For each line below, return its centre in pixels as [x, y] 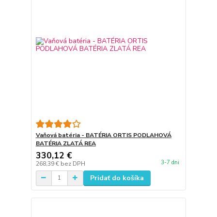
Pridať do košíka [117, 178]
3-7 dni [170, 162]
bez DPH [73, 163]
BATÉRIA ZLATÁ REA [66, 143]
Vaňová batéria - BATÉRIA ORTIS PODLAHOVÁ [103, 135]
